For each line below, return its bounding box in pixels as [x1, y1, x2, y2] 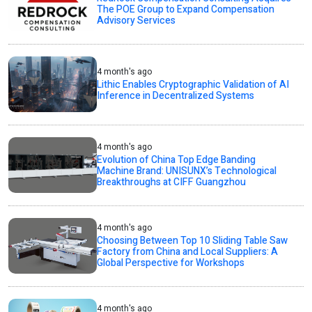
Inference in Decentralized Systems [97, 88, 255, 103]
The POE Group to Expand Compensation [97, 1, 275, 17]
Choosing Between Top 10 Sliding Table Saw [97, 233, 288, 248]
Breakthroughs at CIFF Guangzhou [97, 174, 247, 189]
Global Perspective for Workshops [97, 255, 245, 270]
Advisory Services [97, 13, 176, 28]
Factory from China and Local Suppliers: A [97, 244, 279, 259]
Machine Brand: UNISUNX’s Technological [97, 163, 277, 178]
